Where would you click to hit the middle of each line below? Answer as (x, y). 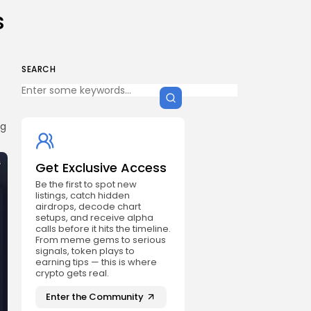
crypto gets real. (72, 273)
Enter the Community (95, 297)
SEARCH (39, 69)
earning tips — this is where (96, 262)
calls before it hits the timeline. (103, 228)
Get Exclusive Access (101, 167)
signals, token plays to (85, 251)
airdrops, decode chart (88, 206)
